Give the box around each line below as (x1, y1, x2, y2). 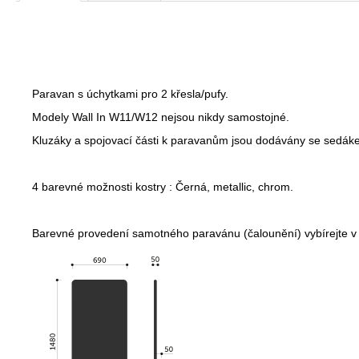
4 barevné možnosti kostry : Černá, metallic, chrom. (32, 179, 293, 193)
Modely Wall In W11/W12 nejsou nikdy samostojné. (32, 110, 289, 123)
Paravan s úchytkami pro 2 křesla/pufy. (32, 87, 228, 100)
